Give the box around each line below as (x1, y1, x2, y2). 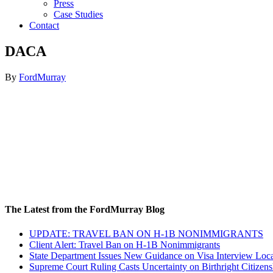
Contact (29, 20, 59, 31)
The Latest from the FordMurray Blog (5, 204, 165, 215)
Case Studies (54, 9, 103, 20)
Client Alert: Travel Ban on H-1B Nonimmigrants (29, 239, 220, 250)
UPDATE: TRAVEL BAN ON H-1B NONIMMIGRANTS (29, 228, 263, 239)
